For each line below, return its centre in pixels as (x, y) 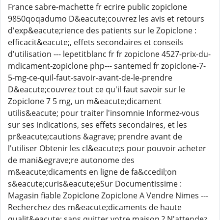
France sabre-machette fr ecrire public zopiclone (97, 7)
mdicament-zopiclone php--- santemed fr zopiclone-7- (107, 66)
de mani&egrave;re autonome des (71, 160)
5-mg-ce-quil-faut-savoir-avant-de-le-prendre (90, 78)
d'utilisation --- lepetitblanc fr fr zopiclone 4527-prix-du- (109, 54)
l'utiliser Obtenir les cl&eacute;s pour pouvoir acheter (107, 148)
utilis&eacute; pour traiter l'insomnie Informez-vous (104, 113)
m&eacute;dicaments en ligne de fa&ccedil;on (92, 172)
